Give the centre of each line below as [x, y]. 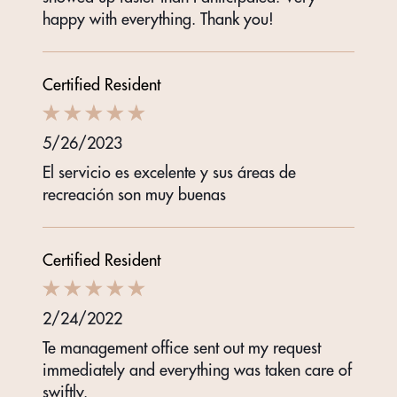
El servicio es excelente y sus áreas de [169, 173]
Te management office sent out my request [182, 348]
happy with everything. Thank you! [158, 19]
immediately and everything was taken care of [197, 370]
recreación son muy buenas [134, 195]
